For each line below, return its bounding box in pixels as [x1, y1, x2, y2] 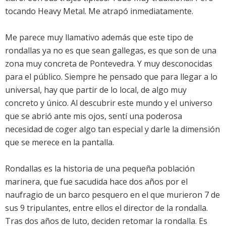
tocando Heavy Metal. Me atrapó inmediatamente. [5, 6, 193, 17]
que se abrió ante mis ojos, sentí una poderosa [5, 110, 182, 122]
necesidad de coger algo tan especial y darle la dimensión [5, 124, 220, 135]
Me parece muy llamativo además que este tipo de [5, 32, 193, 43]
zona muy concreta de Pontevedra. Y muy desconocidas [5, 58, 212, 70]
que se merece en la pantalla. [5, 137, 114, 148]
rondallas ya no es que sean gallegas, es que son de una [5, 45, 216, 56]
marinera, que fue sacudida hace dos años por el [5, 176, 188, 188]
